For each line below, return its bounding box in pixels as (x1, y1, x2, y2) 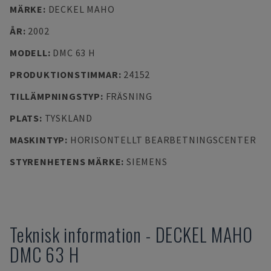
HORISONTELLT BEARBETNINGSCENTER (70, 134, 256, 146)
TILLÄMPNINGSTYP (10, 90, 100, 102)
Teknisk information (10, 221, 142, 248)
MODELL (10, 47, 48, 59)
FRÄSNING (105, 90, 152, 102)
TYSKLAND (44, 112, 93, 124)
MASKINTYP (10, 134, 65, 146)
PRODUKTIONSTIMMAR (10, 68, 119, 80)
